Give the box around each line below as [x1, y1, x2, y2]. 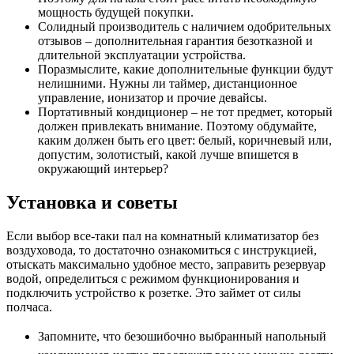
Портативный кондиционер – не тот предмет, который [38, 105, 333, 119]
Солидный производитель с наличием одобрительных [38, 20, 331, 34]
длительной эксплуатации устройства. [38, 48, 246, 62]
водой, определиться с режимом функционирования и [6, 272, 299, 285]
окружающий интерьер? [38, 162, 168, 176]
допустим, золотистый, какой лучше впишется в [38, 148, 299, 162]
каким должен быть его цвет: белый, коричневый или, [38, 134, 332, 148]
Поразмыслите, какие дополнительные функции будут [38, 62, 333, 77]
